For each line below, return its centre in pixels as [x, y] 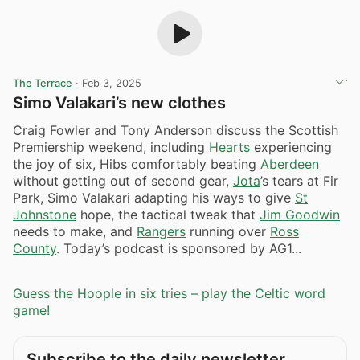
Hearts [229, 147]
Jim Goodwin [300, 214]
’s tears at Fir [299, 180]
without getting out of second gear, [123, 180]
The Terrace [43, 83]
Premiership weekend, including [111, 147]
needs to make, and [75, 231]
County [35, 248]
